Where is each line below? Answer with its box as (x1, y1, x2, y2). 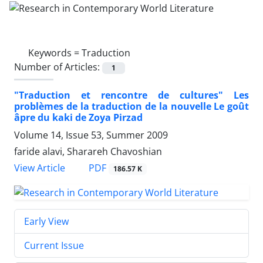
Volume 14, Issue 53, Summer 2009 (14, 128, 168, 141)
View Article (14, 161, 65, 174)
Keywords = (28, 46, 82, 59)
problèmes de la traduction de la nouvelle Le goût (14, 99, 249, 113)
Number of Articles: (14, 60, 102, 73)
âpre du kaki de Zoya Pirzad (14, 110, 143, 124)
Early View (24, 214, 69, 228)
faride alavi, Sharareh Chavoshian (14, 144, 162, 158)
